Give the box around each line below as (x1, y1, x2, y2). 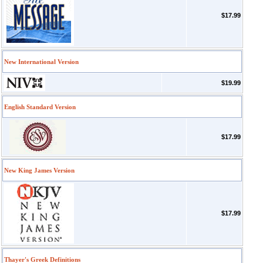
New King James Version (4, 167, 75, 174)
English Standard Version (4, 103, 76, 110)
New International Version (4, 58, 79, 65)
